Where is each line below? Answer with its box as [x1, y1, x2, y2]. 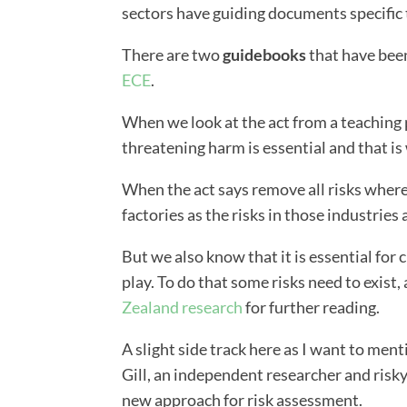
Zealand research [122, 297, 243, 318]
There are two [122, 45, 223, 65]
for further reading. [243, 297, 381, 318]
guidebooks [223, 45, 307, 65]
